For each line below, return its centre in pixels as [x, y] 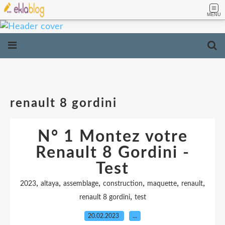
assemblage [81, 184]
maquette [162, 184]
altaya [50, 184]
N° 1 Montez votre [113, 137]
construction [123, 184]
